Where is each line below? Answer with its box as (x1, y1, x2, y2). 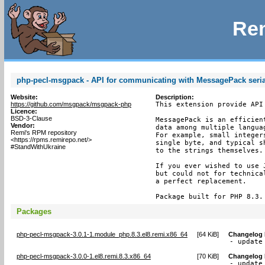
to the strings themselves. (155, 147, 263, 154)
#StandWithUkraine (10, 143, 66, 150)
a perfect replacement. (155, 177, 247, 185)
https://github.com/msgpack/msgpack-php (10, 101, 131, 108)
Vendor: (10, 122, 35, 129)
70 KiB (199, 252, 218, 260)
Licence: (10, 108, 37, 115)
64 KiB (199, 230, 218, 238)
